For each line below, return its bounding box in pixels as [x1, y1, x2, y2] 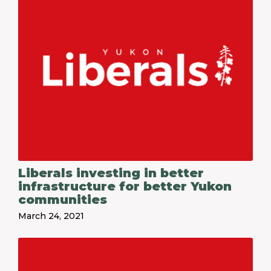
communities [18, 192, 107, 207]
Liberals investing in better [18, 166, 204, 180]
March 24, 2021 [18, 211, 84, 221]
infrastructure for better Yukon [18, 179, 232, 194]
